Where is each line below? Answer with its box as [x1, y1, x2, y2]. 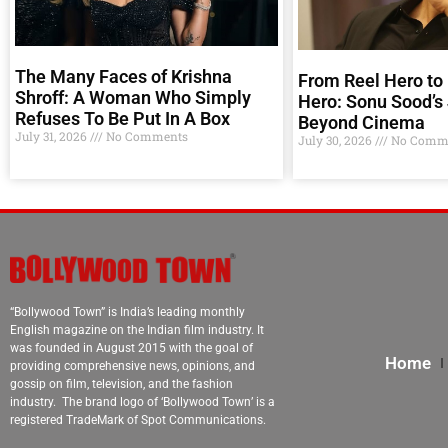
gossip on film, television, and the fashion [10, 377, 233, 392]
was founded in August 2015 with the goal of [10, 341, 253, 356]
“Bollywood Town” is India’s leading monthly [10, 305, 245, 320]
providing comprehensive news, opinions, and [10, 359, 255, 374]
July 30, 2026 [297, 132, 375, 149]
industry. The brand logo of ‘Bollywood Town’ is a [10, 395, 275, 410]
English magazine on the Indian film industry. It [10, 323, 264, 338]
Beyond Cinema [297, 112, 425, 134]
